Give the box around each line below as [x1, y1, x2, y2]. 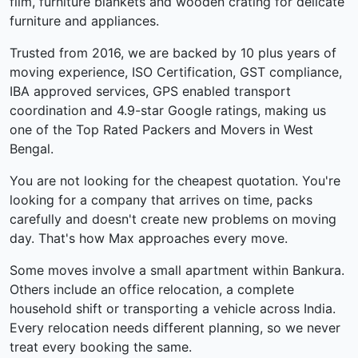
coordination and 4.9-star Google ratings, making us [10, 102, 326, 118]
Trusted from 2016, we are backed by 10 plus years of [10, 45, 336, 61]
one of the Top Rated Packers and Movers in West [10, 121, 313, 137]
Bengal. [10, 141, 54, 157]
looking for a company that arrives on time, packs [10, 192, 312, 208]
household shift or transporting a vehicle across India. [10, 300, 336, 316]
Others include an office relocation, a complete [10, 281, 294, 297]
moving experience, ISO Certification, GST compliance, [10, 64, 342, 80]
